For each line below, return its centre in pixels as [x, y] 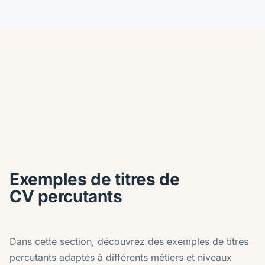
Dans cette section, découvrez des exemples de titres [129, 241]
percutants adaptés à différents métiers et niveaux [121, 257]
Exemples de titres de [95, 179]
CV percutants [66, 196]
